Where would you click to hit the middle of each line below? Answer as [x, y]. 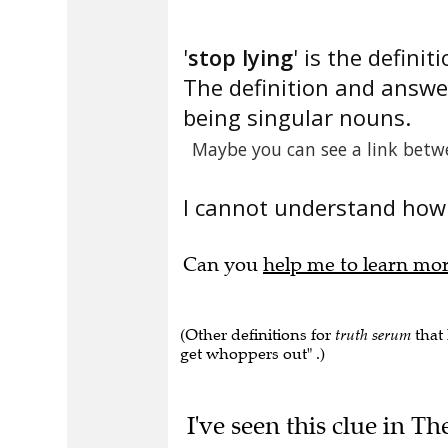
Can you [223, 264]
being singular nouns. [297, 117]
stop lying [240, 57]
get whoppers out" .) [252, 353]
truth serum [373, 334]
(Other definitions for [257, 334]
